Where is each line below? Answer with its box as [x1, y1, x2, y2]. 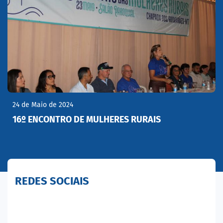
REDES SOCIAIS [15, 174, 89, 188]
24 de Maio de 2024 [12, 101, 73, 109]
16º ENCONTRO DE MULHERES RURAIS [12, 114, 161, 125]
